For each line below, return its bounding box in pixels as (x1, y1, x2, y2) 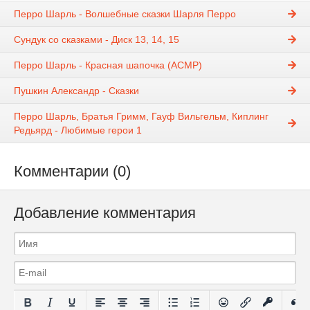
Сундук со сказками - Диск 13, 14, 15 (14, 34, 179, 46)
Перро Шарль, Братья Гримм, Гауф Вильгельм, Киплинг (14, 111, 268, 122)
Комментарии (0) (14, 163, 131, 181)
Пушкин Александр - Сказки (14, 85, 139, 97)
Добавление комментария (14, 204, 196, 222)
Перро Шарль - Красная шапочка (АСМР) (14, 60, 202, 71)
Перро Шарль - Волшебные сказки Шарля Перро (14, 8, 236, 20)
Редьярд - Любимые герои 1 (14, 125, 142, 136)
